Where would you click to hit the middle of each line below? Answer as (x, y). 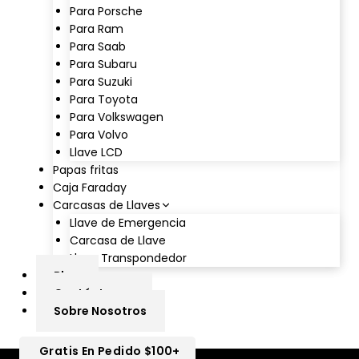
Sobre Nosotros (101, 311)
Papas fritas (86, 169)
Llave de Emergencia (128, 222)
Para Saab (98, 46)
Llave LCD (96, 152)
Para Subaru (103, 64)
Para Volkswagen (117, 117)
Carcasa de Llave (118, 240)
